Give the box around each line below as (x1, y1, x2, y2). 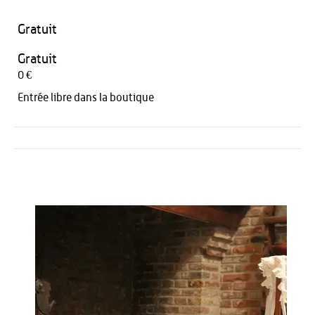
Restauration (35, 179, 89, 189)
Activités (35, 165, 73, 175)
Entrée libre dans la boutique (18, 92, 154, 103)
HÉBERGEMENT (35, 193, 98, 203)
